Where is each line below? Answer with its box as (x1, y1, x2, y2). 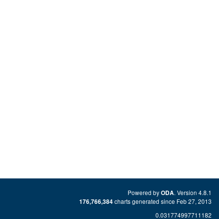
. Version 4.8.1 (174, 188, 212, 197)
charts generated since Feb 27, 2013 (113, 197, 212, 205)
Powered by (128, 188, 161, 197)
